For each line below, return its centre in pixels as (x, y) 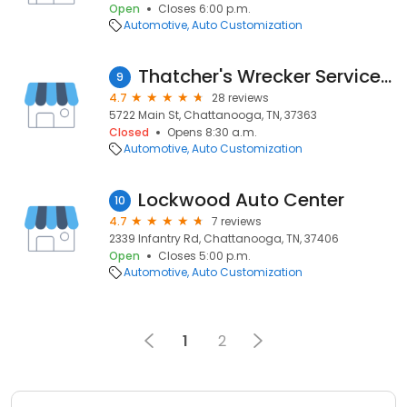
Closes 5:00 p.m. (204, 256)
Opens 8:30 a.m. (212, 132)
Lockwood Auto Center (241, 200)
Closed (129, 132)
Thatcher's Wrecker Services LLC (386, 76)
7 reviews (237, 221)
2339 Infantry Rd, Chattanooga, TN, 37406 (224, 238)
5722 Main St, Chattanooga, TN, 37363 (213, 115)
